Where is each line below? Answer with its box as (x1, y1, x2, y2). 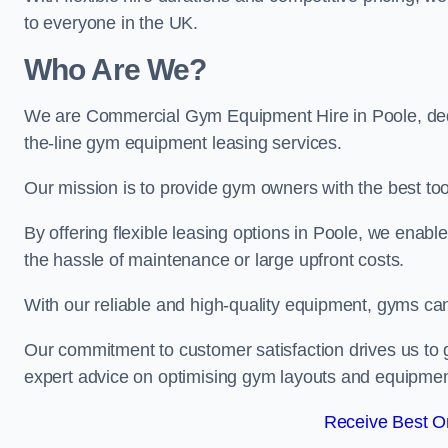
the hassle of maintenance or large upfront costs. (24, 250, 405, 270)
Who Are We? (24, 53, 207, 86)
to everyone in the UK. (24, 13, 199, 33)
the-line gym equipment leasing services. (24, 133, 342, 153)
